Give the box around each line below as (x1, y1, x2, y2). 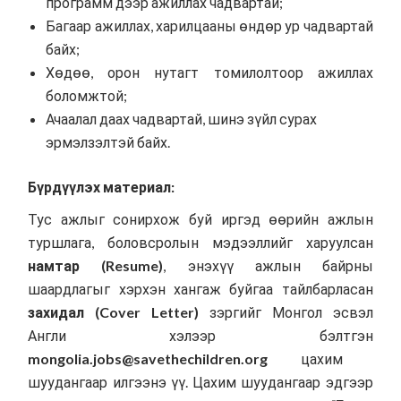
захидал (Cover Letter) (28, 303, 200, 320)
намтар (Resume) (28, 256, 164, 274)
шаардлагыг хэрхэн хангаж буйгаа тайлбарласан (28, 279, 373, 297)
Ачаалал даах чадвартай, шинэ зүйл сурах (46, 109, 318, 127)
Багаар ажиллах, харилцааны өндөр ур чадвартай (46, 16, 373, 34)
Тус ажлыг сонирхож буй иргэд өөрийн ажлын (28, 209, 373, 227)
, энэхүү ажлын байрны (163, 256, 373, 274)
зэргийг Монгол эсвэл (199, 303, 373, 320)
